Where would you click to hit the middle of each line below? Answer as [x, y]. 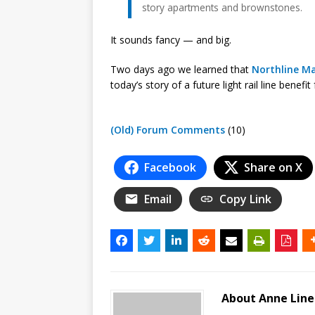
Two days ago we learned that [181, 69]
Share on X [273, 167]
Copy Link [245, 199]
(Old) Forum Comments [168, 129]
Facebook [170, 167]
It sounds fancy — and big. [171, 39]
